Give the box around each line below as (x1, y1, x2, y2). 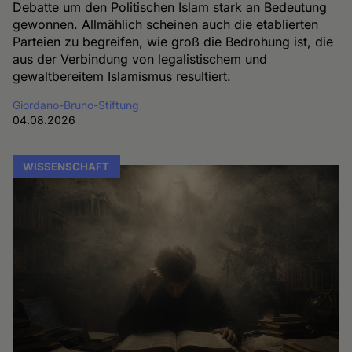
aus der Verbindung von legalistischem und (13, 51, 268, 68)
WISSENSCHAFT (23, 160, 110, 174)
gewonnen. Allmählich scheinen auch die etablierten (13, 16, 319, 33)
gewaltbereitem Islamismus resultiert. (13, 68, 232, 85)
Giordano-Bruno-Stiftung (13, 98, 140, 112)
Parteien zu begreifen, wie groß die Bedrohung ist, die (13, 34, 334, 50)
